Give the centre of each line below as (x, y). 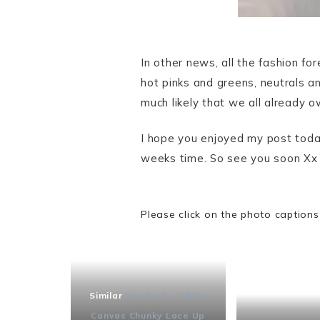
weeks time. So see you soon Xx (229, 158)
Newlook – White (166, 295)
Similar (106, 295)
